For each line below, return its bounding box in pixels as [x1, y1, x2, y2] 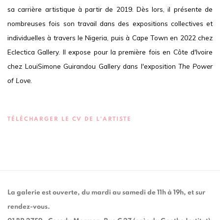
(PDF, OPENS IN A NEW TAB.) [7, 131, 111, 136]
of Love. [7, 76, 32, 84]
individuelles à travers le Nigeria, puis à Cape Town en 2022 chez [7, 33, 213, 42]
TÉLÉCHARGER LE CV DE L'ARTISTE [7, 116, 132, 122]
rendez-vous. [7, 203, 50, 210]
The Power [178, 62, 213, 70]
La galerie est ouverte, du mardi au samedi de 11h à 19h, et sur [7, 189, 205, 196]
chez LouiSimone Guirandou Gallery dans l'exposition [7, 62, 179, 70]
